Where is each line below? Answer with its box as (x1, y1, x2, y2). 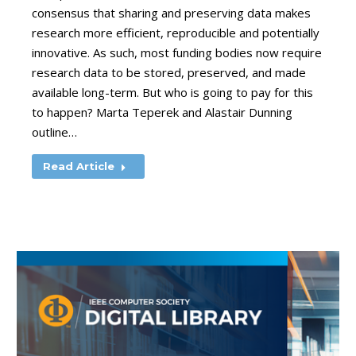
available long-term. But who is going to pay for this (32, 84, 313, 100)
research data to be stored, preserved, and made (32, 64, 306, 80)
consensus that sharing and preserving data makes (32, 5, 311, 21)
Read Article (43, 160, 114, 172)
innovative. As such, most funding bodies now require (32, 44, 322, 60)
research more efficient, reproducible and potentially (32, 25, 319, 41)
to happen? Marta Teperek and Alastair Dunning (32, 104, 292, 120)
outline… (32, 124, 77, 140)
